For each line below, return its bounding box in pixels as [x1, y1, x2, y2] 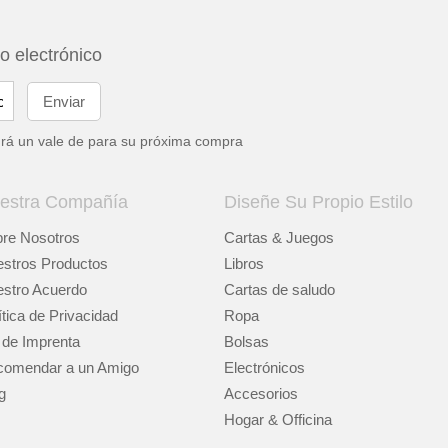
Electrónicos [224, 359, 305, 376]
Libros [224, 255, 264, 272]
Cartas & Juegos [224, 229, 334, 246]
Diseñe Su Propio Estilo [224, 192, 413, 212]
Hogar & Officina [224, 411, 332, 428]
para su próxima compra [88, 133, 243, 149]
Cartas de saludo [224, 281, 335, 298]
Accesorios [224, 385, 298, 402]
